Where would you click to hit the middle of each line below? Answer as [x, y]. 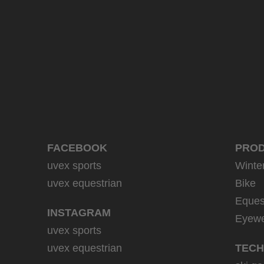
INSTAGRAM [79, 213]
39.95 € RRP [60, 13]
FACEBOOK [77, 148]
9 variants [239, 13]
